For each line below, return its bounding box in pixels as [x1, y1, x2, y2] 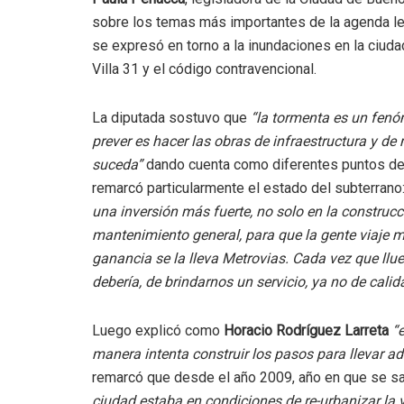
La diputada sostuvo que [92, 109, 247, 127]
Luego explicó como [92, 322, 224, 340]
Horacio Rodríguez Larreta [224, 322, 389, 340]
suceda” [92, 156, 142, 174]
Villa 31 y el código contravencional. [92, 60, 317, 78]
